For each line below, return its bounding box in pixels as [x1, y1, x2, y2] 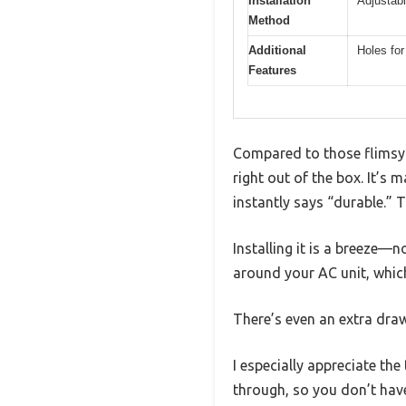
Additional [248, 43, 306, 58]
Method [248, 14, 290, 28]
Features [248, 63, 296, 78]
